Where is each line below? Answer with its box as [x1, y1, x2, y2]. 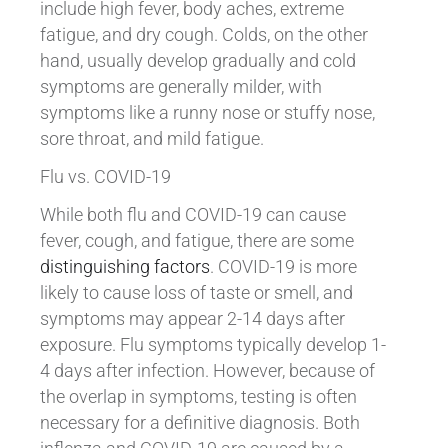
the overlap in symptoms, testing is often [39, 386, 357, 407]
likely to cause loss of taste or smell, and [39, 282, 353, 303]
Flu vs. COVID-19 [39, 166, 171, 187]
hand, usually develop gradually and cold [39, 50, 356, 71]
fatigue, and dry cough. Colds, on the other [39, 24, 368, 45]
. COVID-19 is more [209, 256, 357, 277]
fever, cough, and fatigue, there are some [39, 230, 354, 251]
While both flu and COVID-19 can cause [39, 204, 346, 225]
